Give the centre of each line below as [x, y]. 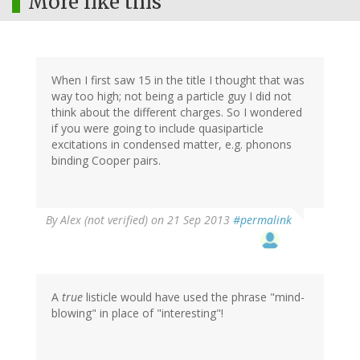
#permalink [262, 220]
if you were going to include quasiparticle [157, 129]
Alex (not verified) [104, 220]
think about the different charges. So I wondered [177, 112]
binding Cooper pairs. [106, 161]
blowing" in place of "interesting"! [137, 313]
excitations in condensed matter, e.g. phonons [172, 145]
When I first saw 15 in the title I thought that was [178, 80]
